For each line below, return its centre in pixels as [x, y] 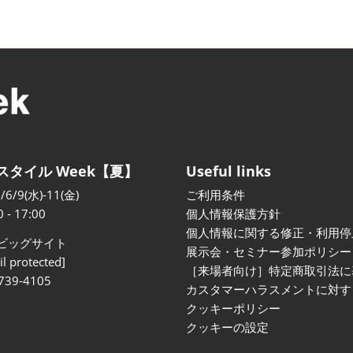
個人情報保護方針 [233, 214]
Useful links [229, 171]
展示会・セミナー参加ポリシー [269, 252]
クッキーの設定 [227, 327]
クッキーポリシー [233, 308]
